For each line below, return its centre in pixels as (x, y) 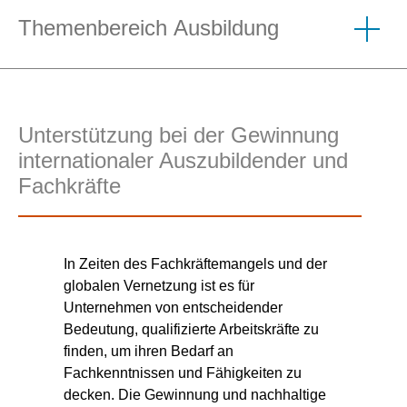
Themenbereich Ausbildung (149, 28)
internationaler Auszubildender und (183, 161)
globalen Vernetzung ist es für (159, 286)
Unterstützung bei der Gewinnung (179, 135)
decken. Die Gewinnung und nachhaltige (195, 395)
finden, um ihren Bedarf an (149, 352)
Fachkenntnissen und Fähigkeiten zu (183, 373)
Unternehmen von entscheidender (173, 308)
